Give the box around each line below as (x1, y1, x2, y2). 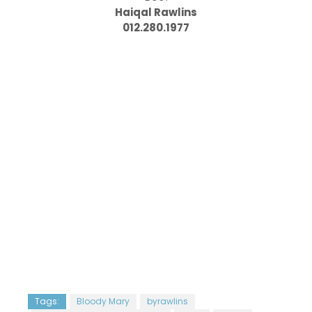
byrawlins (147, 295, 188, 307)
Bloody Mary (77, 295, 130, 307)
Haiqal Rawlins (115, 5, 197, 19)
